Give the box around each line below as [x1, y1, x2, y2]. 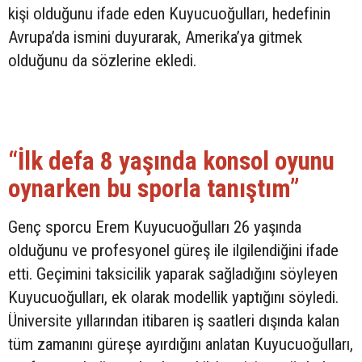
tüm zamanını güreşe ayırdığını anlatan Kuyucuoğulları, [8, 335, 353, 355]
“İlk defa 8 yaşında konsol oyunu [8, 146, 335, 177]
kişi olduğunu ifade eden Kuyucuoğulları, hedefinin [8, 4, 330, 24]
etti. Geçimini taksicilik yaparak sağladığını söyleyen [8, 264, 338, 284]
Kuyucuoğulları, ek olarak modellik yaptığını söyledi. [8, 288, 339, 308]
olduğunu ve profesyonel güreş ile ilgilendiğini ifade [8, 241, 339, 261]
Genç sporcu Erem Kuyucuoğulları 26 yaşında [8, 217, 301, 238]
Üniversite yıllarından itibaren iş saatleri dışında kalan [8, 311, 339, 331]
